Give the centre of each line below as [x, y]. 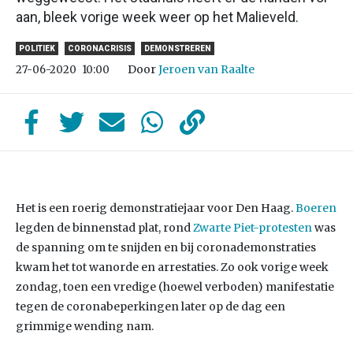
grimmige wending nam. [85, 326]
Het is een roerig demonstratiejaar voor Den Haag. [156, 208]
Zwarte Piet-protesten [253, 228]
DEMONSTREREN [178, 48]
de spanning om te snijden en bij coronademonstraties [166, 247]
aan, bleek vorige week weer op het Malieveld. [157, 17]
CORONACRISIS [100, 48]
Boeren [316, 208]
